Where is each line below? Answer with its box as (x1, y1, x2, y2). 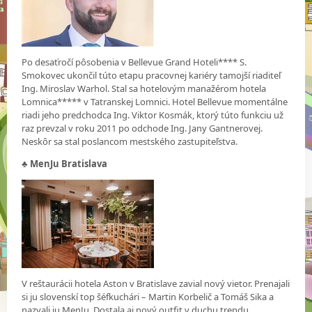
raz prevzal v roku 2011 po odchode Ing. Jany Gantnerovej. (22, 121, 263, 134)
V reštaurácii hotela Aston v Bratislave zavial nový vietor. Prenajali (22, 276, 290, 290)
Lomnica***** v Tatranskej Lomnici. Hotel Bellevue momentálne (22, 95, 288, 108)
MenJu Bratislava (28, 157, 108, 170)
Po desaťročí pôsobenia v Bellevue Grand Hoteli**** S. (22, 55, 247, 68)
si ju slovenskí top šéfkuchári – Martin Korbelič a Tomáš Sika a (22, 290, 274, 303)
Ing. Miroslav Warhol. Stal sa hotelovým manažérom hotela (22, 81, 267, 95)
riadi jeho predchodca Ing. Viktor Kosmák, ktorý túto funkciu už (22, 108, 284, 121)
